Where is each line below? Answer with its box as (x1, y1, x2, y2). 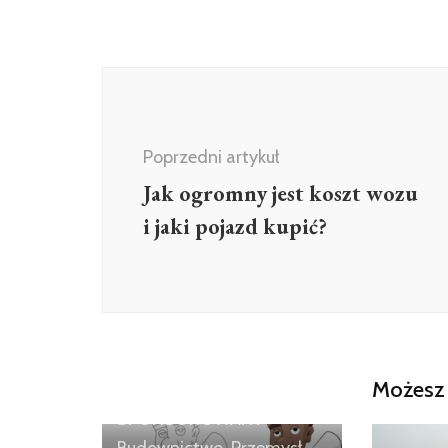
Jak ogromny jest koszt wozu (143, 179, 418, 208)
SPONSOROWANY (117, 408, 263, 431)
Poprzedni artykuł (143, 146, 279, 168)
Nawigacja (101, 64, 224, 97)
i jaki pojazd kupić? (143, 212, 327, 241)
